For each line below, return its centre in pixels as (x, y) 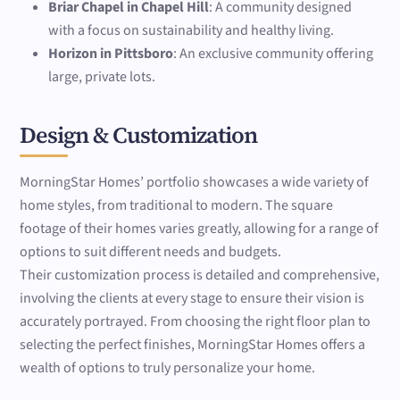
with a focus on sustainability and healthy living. (192, 30)
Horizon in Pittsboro (111, 53)
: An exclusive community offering (274, 53)
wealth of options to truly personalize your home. (168, 368)
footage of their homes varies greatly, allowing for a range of (200, 229)
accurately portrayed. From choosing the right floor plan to (196, 322)
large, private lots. (102, 76)
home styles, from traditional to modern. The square (177, 206)
